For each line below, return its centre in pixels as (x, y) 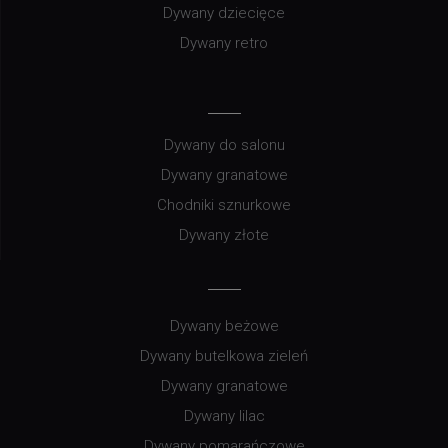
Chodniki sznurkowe (224, 204)
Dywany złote (224, 234)
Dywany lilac (224, 415)
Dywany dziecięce (224, 12)
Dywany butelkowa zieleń (224, 355)
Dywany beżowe (224, 325)
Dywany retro (224, 42)
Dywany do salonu (224, 144)
